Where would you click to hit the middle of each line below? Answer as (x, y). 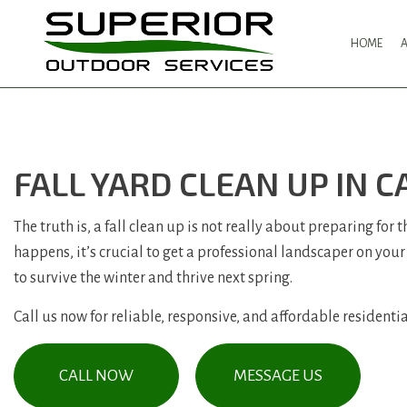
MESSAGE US (278, 375)
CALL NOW (96, 375)
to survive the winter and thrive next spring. (153, 278)
